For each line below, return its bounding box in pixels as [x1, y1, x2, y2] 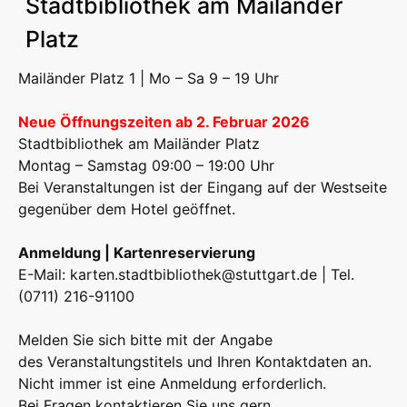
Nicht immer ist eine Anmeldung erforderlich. [18, 374, 326, 393]
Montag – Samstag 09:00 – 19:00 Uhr [18, 156, 274, 175]
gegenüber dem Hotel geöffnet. [18, 200, 235, 219]
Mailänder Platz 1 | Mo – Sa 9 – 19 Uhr [18, 69, 279, 88]
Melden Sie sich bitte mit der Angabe [18, 331, 273, 350]
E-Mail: [18, 265, 70, 284]
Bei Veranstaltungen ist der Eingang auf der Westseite [18, 178, 387, 197]
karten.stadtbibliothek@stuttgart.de [70, 265, 317, 284]
